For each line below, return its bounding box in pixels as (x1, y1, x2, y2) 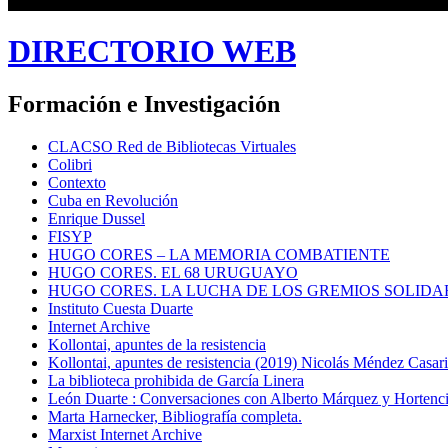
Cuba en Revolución (48, 191, 178, 209)
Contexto (48, 173, 106, 191)
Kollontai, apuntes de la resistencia (48, 335, 266, 353)
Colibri (48, 155, 92, 173)
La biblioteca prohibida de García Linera (48, 371, 304, 389)
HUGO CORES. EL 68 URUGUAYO (48, 263, 298, 281)
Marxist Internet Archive (48, 425, 202, 443)
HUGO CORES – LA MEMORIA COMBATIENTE (48, 245, 390, 263)
